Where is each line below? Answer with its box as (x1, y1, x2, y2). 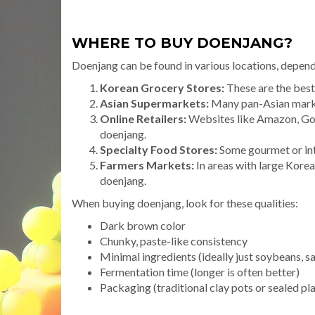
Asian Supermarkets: (100, 96, 209, 110)
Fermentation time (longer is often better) (100, 264, 300, 278)
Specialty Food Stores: (100, 142, 217, 156)
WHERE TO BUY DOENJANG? (72, 34, 292, 51)
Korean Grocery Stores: (100, 80, 224, 94)
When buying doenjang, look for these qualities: (72, 195, 298, 210)
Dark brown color (100, 218, 186, 232)
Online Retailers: (100, 111, 186, 125)
